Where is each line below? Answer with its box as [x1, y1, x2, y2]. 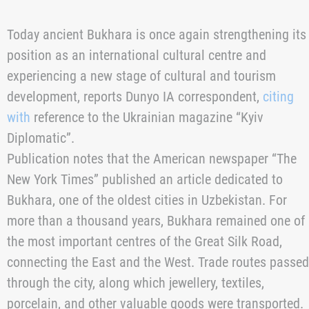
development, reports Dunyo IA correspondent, [7, 280, 263, 297]
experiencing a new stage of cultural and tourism [7, 259, 276, 277]
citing [263, 280, 294, 297]
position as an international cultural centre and [7, 239, 266, 256]
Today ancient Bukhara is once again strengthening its [7, 218, 306, 235]
